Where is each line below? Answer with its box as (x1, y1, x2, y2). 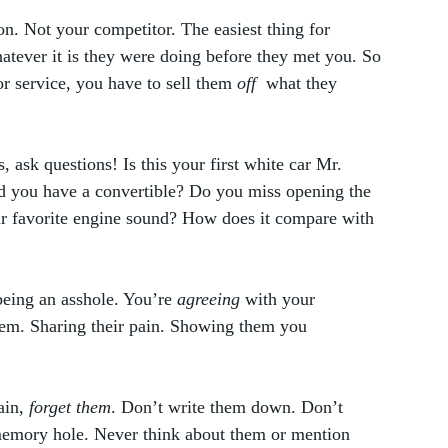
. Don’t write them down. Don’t (111, 397, 348, 418)
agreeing (177, 289, 240, 310)
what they (256, 73, 342, 94)
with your (240, 289, 320, 310)
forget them (29, 397, 111, 418)
